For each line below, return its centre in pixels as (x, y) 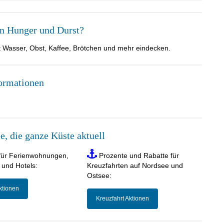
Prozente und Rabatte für (138, 155)
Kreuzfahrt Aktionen (122, 198)
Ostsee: (99, 175)
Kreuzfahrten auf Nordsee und (135, 165)
